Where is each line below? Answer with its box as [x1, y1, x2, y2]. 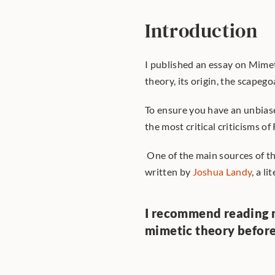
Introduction [145, 17, 258, 44]
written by [145, 166, 193, 177]
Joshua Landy [192, 166, 252, 177]
